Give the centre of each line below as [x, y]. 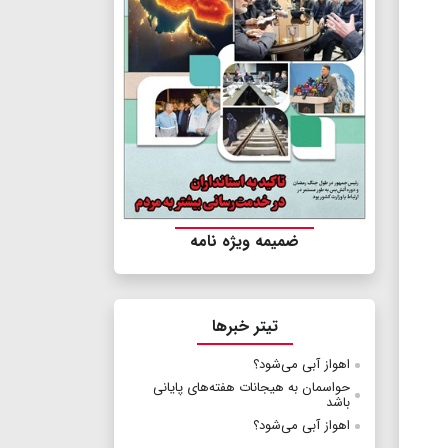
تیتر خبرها [244, 327]
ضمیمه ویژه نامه [244, 242]
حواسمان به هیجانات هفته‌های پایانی [251, 388]
